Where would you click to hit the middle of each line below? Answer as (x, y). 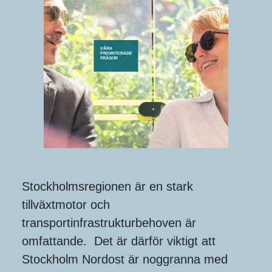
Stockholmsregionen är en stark (107, 187)
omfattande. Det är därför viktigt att (119, 241)
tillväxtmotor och (66, 205)
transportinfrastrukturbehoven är (109, 223)
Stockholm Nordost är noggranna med (125, 260)
